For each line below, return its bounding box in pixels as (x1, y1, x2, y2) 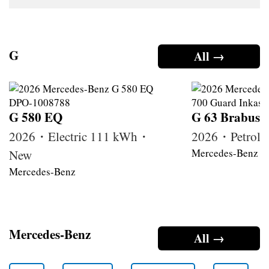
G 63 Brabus (192, 107, 260, 126)
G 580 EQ (9, 107, 62, 126)
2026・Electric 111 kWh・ (9, 127, 150, 145)
